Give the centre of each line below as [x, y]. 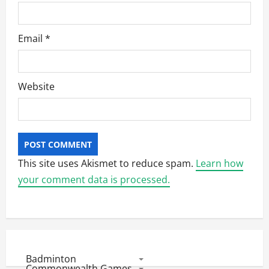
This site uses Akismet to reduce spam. [107, 163]
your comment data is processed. [94, 180]
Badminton [51, 259]
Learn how [219, 163]
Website [36, 86]
